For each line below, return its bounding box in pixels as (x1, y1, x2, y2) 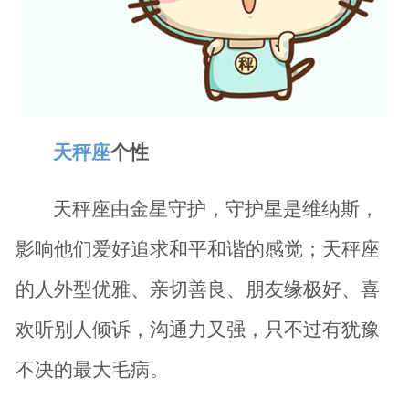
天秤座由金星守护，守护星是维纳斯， (53, 198, 380, 220)
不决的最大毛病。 (15, 359, 169, 381)
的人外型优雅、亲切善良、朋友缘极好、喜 (15, 278, 380, 300)
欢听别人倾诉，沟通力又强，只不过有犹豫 (15, 319, 380, 341)
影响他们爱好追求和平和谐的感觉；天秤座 (15, 238, 380, 260)
